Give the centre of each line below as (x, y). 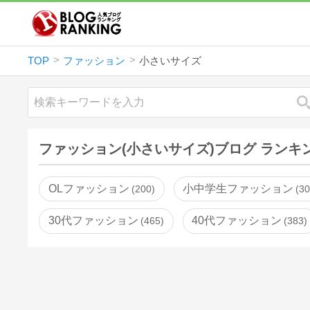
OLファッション (89, 188)
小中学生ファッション (238, 188)
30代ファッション (94, 221)
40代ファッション (237, 221)
